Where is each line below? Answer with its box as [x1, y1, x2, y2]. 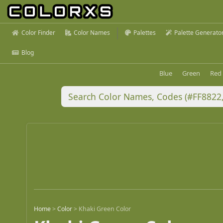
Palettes [133, 28, 156, 37]
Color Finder [21, 28, 55, 37]
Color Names [74, 28, 110, 37]
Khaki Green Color [79, 205, 131, 214]
